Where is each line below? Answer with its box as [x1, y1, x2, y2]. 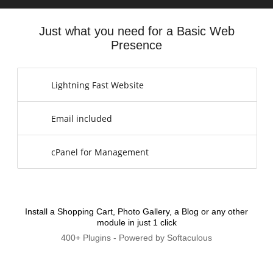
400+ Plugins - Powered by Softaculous [61, 233, 212, 243]
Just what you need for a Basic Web [38, 24, 235, 38]
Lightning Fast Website [51, 79, 144, 91]
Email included [51, 112, 112, 124]
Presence [111, 38, 162, 52]
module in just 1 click [96, 218, 177, 227]
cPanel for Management [51, 146, 149, 158]
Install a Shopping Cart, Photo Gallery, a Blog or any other [25, 207, 248, 216]
